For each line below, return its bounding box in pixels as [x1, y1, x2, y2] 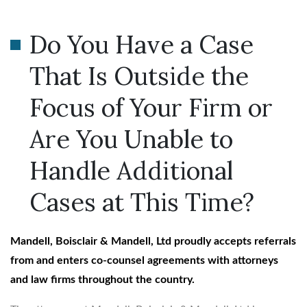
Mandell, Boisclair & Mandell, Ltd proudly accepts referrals [10, 235, 296, 247]
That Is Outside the [29, 60, 249, 92]
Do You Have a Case [29, 28, 254, 60]
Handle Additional [29, 154, 233, 186]
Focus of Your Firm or [29, 91, 273, 123]
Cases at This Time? [29, 186, 254, 218]
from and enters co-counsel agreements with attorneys [10, 254, 278, 266]
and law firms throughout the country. [10, 273, 195, 285]
